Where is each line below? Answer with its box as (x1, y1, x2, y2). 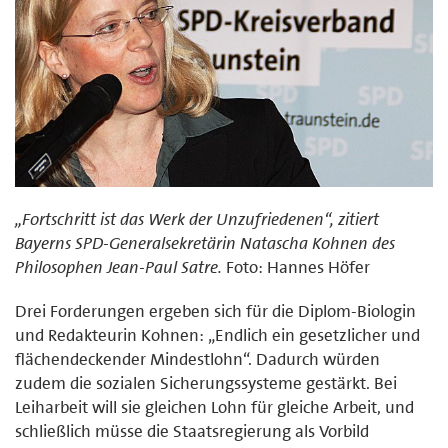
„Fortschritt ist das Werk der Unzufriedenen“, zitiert (15, 207, 379, 230)
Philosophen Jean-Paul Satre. (15, 255, 222, 278)
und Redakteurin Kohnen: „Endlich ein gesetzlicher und (15, 323, 420, 346)
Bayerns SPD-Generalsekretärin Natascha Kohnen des (15, 231, 395, 254)
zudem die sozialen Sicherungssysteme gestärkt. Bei (15, 371, 397, 394)
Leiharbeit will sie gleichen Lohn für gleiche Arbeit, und (15, 395, 414, 418)
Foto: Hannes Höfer (222, 255, 370, 278)
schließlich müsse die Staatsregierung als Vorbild (15, 419, 369, 442)
